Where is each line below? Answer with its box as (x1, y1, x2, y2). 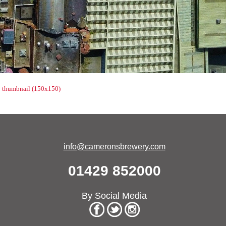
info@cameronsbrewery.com (63, 142, 165, 151)
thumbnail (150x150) (2, 85, 61, 92)
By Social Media (82, 191, 147, 201)
